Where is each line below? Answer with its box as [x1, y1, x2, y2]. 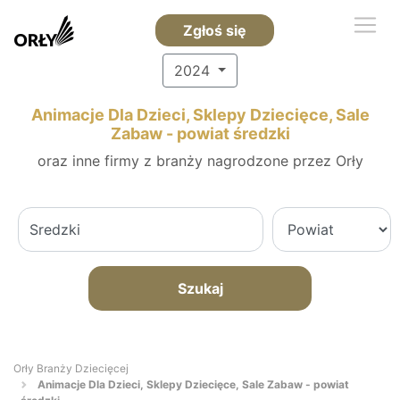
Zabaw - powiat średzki [110, 124, 290, 143]
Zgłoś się [182, 21, 246, 39]
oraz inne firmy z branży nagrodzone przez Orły [37, 152, 363, 170]
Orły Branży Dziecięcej [13, 362, 129, 375]
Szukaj [177, 279, 223, 297]
